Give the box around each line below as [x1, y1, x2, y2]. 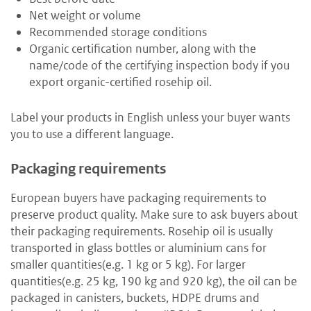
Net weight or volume [29, 7, 141, 23]
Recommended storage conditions [29, 24, 207, 40]
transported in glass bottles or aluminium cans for [10, 239, 267, 255]
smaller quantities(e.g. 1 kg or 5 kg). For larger [10, 256, 246, 272]
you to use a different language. [10, 126, 176, 142]
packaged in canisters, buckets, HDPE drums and [10, 289, 260, 305]
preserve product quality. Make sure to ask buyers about [10, 206, 298, 222]
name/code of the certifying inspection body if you [29, 57, 289, 73]
